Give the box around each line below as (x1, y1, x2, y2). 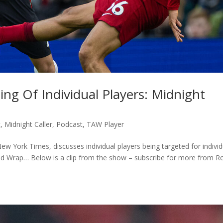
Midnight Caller (4, 119, 53, 129)
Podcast (56, 119, 83, 129)
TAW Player (87, 119, 124, 129)
